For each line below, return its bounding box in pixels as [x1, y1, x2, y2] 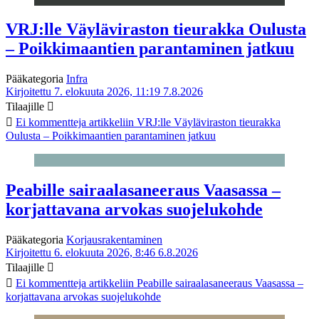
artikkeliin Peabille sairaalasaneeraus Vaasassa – [86, 276, 303, 289]
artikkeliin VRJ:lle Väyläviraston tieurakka [86, 115, 281, 128]
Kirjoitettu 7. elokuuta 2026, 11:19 [6, 85, 160, 98]
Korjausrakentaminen [66, 233, 162, 246]
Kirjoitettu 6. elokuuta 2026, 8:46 [6, 246, 155, 258]
